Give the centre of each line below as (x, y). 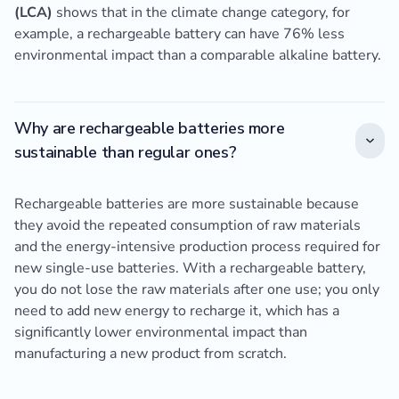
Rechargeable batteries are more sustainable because (187, 204)
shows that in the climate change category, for (201, 13)
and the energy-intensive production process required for (197, 247)
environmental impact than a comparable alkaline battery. (198, 56)
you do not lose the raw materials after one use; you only (197, 290)
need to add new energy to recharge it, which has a (177, 311)
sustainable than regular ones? (126, 153)
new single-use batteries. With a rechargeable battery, (190, 269)
